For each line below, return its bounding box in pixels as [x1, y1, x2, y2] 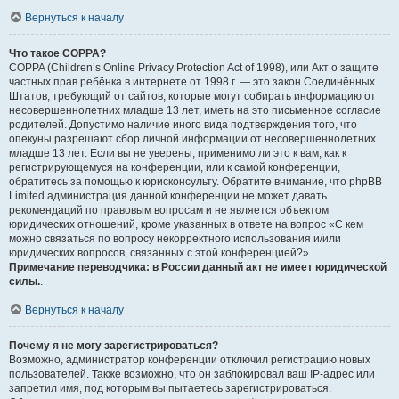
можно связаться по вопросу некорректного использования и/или [9, 232, 341, 245]
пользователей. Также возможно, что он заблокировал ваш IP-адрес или [9, 368, 375, 380]
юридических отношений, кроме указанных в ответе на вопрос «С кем [9, 218, 363, 231]
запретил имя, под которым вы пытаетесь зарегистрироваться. [9, 382, 331, 395]
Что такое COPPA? [9, 47, 106, 60]
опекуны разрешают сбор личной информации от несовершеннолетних [9, 133, 376, 145]
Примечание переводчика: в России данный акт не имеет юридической [9, 261, 387, 273]
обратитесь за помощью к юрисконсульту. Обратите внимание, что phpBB [9, 175, 382, 188]
